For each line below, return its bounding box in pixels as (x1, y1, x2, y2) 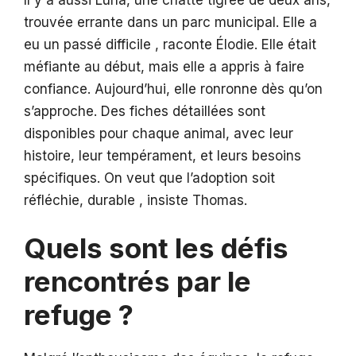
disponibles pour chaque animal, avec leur (24, 125, 293, 141)
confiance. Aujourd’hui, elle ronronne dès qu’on (24, 80, 323, 97)
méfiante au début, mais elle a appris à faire (24, 58, 304, 75)
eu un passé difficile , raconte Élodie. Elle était (24, 36, 316, 52)
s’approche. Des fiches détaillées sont (24, 103, 265, 119)
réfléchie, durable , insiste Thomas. (24, 192, 247, 208)
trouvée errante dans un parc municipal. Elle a (24, 14, 317, 30)
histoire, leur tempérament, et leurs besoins (24, 147, 301, 164)
